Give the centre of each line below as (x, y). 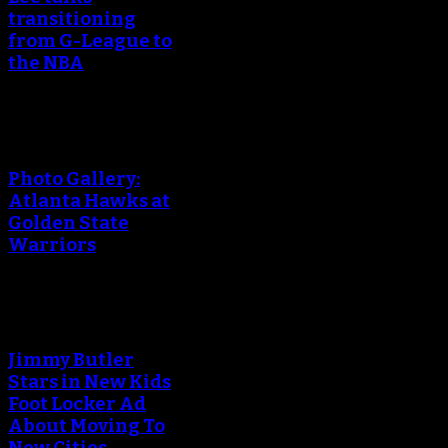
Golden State (68, 222)
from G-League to (90, 41)
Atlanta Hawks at (89, 200)
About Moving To (86, 426)
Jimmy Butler (71, 360)
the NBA (46, 63)
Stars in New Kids (89, 382)
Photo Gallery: (74, 178)
